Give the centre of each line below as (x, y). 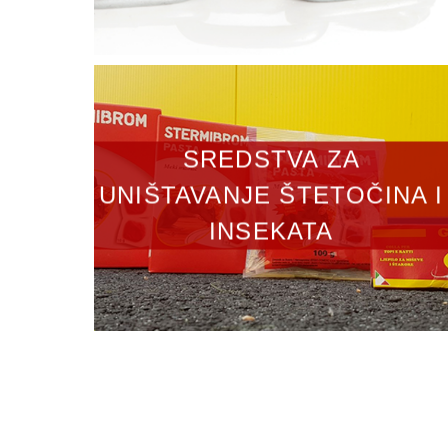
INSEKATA (271, 231)
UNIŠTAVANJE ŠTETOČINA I (271, 195)
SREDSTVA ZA (271, 159)
